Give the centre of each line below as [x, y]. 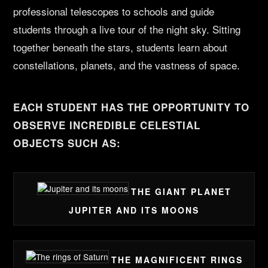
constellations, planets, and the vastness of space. [127, 65]
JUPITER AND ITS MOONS [134, 210]
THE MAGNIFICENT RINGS [177, 260]
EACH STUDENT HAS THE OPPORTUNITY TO [132, 107]
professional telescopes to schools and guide [114, 11]
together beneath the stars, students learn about [121, 47]
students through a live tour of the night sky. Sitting [127, 29]
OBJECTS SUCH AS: [67, 143]
